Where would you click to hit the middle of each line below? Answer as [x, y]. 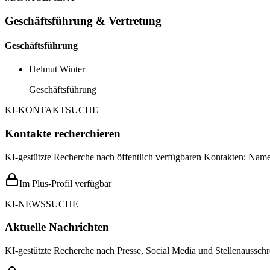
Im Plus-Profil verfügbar [65, 183]
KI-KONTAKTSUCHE [52, 110]
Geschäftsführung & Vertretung [83, 20]
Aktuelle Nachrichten [57, 227]
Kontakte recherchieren [63, 133]
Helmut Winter [57, 69]
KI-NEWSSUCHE [42, 204]
